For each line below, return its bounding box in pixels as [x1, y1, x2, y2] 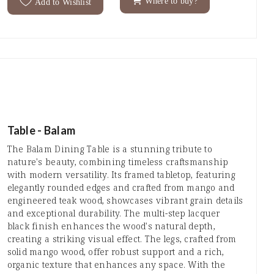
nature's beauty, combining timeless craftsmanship [7, 155, 229, 168]
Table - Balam [7, 123, 76, 137]
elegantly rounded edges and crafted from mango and [7, 181, 235, 193]
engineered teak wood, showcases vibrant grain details [7, 194, 243, 206]
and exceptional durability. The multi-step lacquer [7, 207, 220, 219]
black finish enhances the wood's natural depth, [7, 220, 215, 232]
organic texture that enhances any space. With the [7, 258, 226, 270]
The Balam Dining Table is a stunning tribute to [7, 143, 212, 155]
